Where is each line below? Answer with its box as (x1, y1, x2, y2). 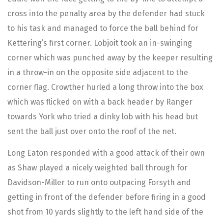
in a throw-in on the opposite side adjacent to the (7, 67, 188, 77)
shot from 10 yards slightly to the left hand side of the (7, 207, 203, 217)
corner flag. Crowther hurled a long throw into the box (7, 82, 203, 92)
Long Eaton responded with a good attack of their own (7, 148, 205, 158)
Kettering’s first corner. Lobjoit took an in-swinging (7, 38, 192, 48)
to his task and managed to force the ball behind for (7, 23, 198, 33)
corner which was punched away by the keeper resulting (7, 53, 213, 62)
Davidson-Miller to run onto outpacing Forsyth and (7, 178, 191, 188)
